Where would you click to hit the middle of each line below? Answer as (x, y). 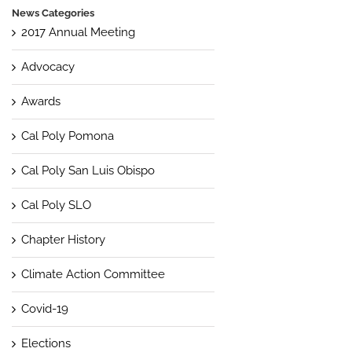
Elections (46, 343)
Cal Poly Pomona (67, 136)
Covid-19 (44, 308)
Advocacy (48, 66)
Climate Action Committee (93, 274)
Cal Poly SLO (56, 205)
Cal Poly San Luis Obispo (88, 170)
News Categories (53, 13)
